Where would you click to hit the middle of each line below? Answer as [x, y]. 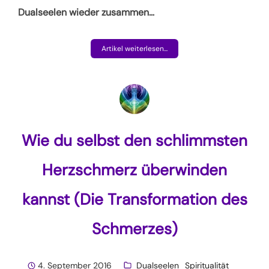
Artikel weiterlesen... [134, 48]
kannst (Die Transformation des [134, 199]
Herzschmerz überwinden [134, 170]
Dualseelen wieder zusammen [83, 12]
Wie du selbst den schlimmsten [134, 140]
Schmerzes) [134, 228]
